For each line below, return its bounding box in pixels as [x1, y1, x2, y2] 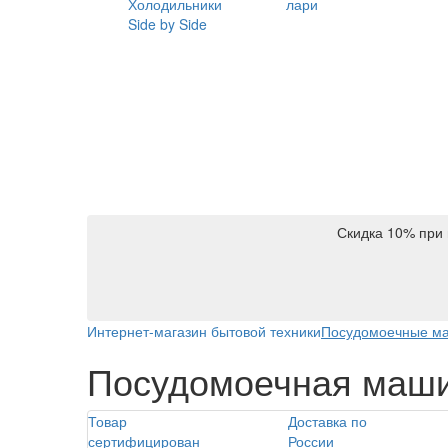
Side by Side [128, 13, 207, 34]
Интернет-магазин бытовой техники [87, 320, 321, 341]
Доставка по [287, 410, 367, 431]
